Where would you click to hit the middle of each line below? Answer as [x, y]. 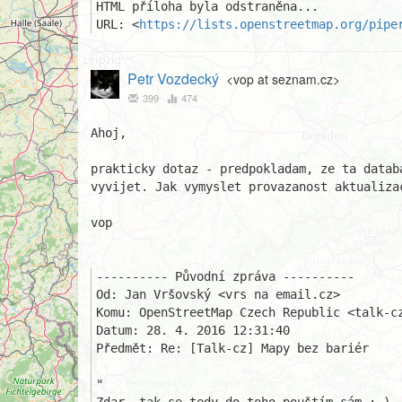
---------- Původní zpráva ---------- [225, 276]
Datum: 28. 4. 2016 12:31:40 [193, 330]
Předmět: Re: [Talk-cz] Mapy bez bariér [232, 348]
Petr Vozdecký [173, 79]
